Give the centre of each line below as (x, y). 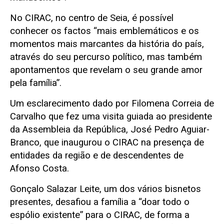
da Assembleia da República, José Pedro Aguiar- (110, 129)
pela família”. (36, 83)
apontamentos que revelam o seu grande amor (106, 70)
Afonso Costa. (39, 168)
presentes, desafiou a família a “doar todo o (100, 202)
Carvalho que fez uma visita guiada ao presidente (111, 116)
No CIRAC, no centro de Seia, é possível (92, 18)
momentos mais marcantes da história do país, (107, 44)
